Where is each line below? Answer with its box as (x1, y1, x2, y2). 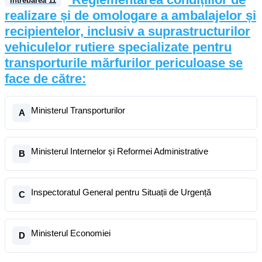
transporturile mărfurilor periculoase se (5, 56, 243, 70)
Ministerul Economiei (31, 228, 111, 238)
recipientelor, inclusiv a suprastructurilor (5, 24, 250, 39)
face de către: (5, 71, 86, 86)
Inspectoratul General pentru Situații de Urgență (31, 187, 211, 197)
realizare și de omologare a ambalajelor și (5, 8, 256, 23)
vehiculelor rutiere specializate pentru (5, 40, 232, 54)
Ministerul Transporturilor (31, 105, 125, 115)
